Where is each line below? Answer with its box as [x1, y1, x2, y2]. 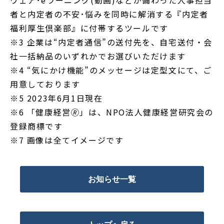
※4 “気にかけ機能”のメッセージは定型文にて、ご [10, 64, 212, 76]
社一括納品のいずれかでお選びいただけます [10, 50, 186, 62]
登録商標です [10, 120, 63, 132]
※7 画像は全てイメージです [10, 134, 124, 146]
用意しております [10, 78, 80, 90]
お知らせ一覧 [88, 174, 136, 183]
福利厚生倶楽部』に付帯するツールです [10, 22, 168, 34]
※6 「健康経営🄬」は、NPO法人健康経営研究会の [10, 106, 214, 118]
